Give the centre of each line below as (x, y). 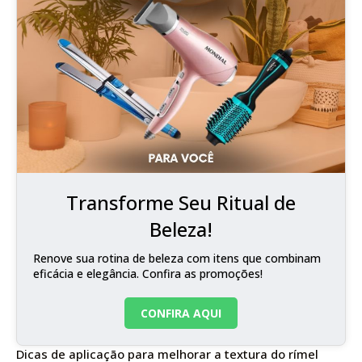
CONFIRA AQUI (181, 313)
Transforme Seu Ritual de (181, 202)
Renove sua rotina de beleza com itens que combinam (177, 258)
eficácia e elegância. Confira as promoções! (148, 273)
